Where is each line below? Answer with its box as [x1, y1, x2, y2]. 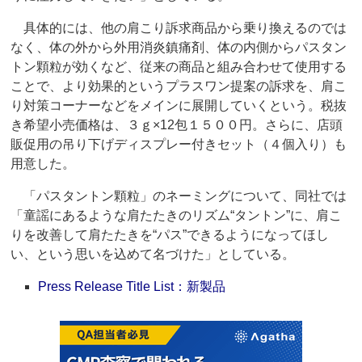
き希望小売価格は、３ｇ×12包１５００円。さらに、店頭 [11, 118, 343, 133]
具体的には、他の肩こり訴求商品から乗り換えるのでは [11, 21, 347, 36]
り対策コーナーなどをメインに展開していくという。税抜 [11, 99, 347, 113]
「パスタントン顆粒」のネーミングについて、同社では [11, 189, 347, 204]
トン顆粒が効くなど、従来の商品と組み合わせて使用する [11, 60, 347, 74]
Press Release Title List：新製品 [38, 280, 226, 294]
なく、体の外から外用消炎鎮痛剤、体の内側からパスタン [11, 40, 347, 55]
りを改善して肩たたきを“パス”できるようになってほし [11, 228, 330, 242]
